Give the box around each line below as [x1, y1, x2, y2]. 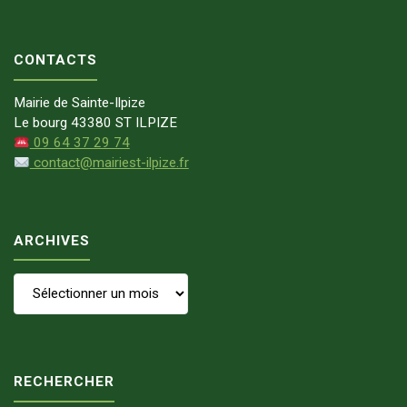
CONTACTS [14, 52, 98, 69]
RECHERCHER [14, 373, 115, 391]
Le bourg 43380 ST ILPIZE [14, 114, 178, 132]
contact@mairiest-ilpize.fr [29, 154, 189, 172]
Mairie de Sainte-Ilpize [14, 94, 146, 112]
